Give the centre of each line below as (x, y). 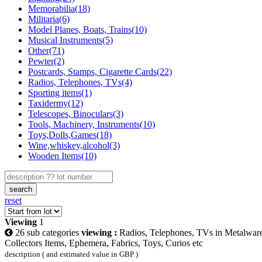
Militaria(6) (49, 19)
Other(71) (46, 50)
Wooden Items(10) (62, 156)
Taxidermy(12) (56, 103)
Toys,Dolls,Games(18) (70, 135)
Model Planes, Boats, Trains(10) (87, 29)
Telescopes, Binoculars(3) (76, 113)
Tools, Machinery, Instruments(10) (92, 124)
